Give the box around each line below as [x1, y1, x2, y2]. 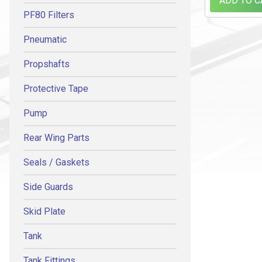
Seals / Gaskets [23, 157, 89, 168]
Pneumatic [23, 34, 67, 45]
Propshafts [23, 58, 70, 70]
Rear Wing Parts [23, 132, 89, 143]
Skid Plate [23, 206, 65, 217]
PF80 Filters [23, 9, 74, 20]
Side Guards [23, 181, 73, 192]
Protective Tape [23, 83, 88, 94]
